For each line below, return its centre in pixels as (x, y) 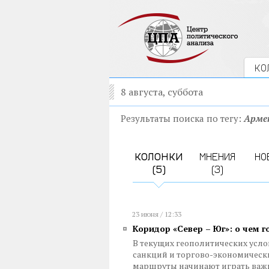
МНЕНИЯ (217, 156)
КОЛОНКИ (159, 156)
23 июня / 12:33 (157, 214)
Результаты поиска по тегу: (182, 118)
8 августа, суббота (162, 92)
